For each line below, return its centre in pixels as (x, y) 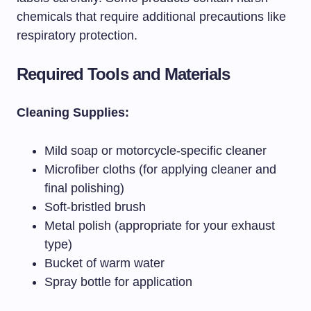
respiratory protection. (77, 36)
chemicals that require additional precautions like (151, 17)
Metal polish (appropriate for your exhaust (160, 226)
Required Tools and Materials (124, 74)
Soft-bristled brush (95, 207)
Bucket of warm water (104, 263)
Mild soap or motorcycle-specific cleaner (155, 151)
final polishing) (84, 188)
